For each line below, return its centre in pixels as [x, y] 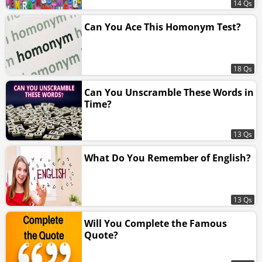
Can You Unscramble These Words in [169, 92]
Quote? [101, 235]
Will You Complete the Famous [156, 223]
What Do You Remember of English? [168, 158]
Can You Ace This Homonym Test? [163, 27]
